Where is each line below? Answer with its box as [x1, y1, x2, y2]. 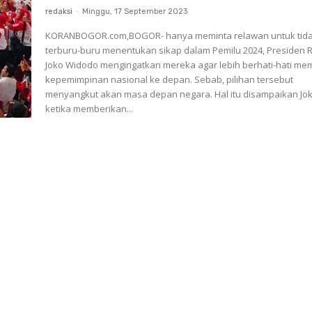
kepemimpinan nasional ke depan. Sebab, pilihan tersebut [45, 73, 294, 86]
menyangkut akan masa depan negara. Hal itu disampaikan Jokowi [45, 88, 215, 100]
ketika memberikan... [45, 102, 134, 115]
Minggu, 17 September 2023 [82, 7, 188, 16]
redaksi [45, 7, 73, 16]
